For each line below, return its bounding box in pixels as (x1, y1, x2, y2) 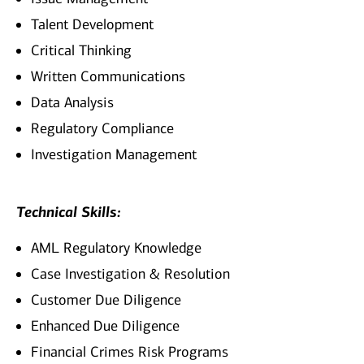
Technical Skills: (16, 203, 121, 222)
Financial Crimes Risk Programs (31, 343, 228, 362)
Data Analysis (31, 93, 114, 112)
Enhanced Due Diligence (31, 317, 180, 336)
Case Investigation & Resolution (31, 265, 230, 284)
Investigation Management (31, 145, 197, 164)
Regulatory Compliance (31, 119, 174, 138)
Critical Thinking (31, 41, 132, 60)
